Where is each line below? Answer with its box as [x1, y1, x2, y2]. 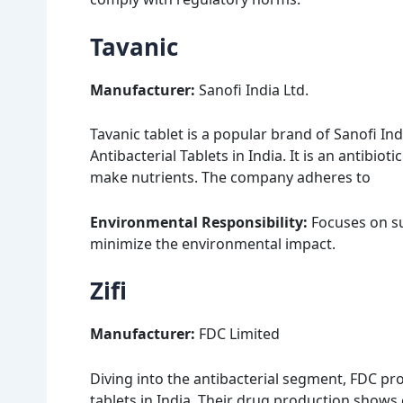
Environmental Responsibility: [90, 211, 308, 232]
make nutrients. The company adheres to [90, 167, 371, 188]
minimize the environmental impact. [90, 233, 336, 254]
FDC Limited [199, 324, 280, 345]
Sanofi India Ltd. [199, 79, 309, 100]
